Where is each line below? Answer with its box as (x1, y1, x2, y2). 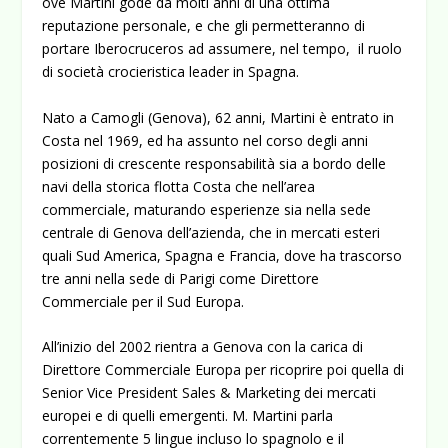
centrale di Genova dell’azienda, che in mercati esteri (42, 222, 381, 242)
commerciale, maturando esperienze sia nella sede (42, 199, 372, 219)
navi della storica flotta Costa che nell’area (42, 176, 316, 196)
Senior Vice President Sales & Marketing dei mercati (42, 383, 377, 403)
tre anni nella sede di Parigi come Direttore (42, 268, 320, 288)
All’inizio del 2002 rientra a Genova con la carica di (42, 337, 364, 357)
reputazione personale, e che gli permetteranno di (42, 16, 366, 36)
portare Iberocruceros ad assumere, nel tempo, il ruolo (42, 39, 403, 59)
